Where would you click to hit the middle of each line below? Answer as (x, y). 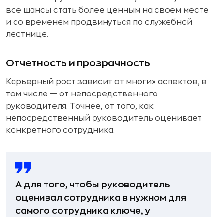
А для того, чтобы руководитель (93, 184)
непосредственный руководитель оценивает (104, 118)
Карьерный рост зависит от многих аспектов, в (106, 82)
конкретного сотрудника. (60, 130)
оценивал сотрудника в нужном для (101, 197)
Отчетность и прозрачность (78, 63)
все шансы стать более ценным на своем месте (107, 10)
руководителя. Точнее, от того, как (80, 106)
